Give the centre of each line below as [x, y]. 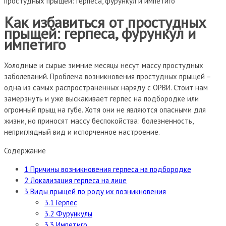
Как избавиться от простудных [105, 22]
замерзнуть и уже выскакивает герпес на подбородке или [101, 99]
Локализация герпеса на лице [77, 181]
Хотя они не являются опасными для [144, 110]
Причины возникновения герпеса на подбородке [110, 169]
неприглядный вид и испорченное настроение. [82, 132]
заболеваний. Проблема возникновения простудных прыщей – [107, 77]
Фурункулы [73, 214]
